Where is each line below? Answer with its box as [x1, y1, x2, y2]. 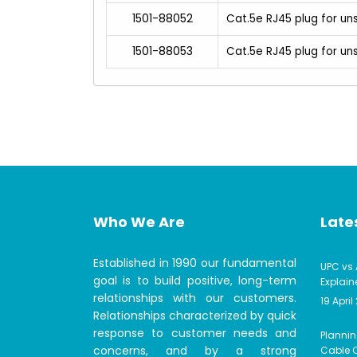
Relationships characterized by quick [93, 307, 296, 324]
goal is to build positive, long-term [93, 272, 296, 288]
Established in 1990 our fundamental [93, 254, 296, 271]
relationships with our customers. [93, 289, 296, 306]
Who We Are [93, 211, 185, 232]
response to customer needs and [93, 324, 296, 341]
